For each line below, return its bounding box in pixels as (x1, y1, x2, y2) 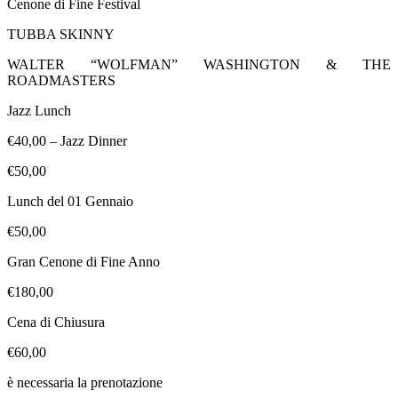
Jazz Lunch (7, 102, 71, 118)
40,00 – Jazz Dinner (14, 132, 127, 148)
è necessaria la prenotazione (7, 374, 163, 390)
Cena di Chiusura (7, 314, 105, 330)
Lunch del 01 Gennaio (7, 193, 133, 209)
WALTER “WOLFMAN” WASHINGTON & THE (7, 56, 391, 72)
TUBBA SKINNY (7, 26, 115, 42)
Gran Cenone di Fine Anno (7, 253, 160, 269)
